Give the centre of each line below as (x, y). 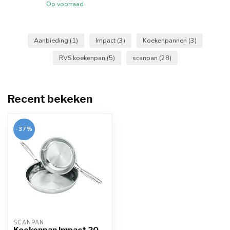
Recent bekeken (50, 99)
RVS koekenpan (83, 58)
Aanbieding (52, 40)
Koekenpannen (165, 40)
